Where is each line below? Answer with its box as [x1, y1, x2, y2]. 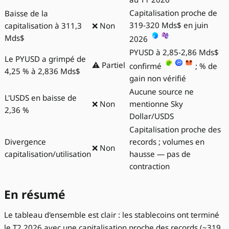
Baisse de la [5, 8, 48, 18]
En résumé [4, 187, 65, 203]
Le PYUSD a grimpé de [5, 53, 86, 64]
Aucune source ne [129, 86, 194, 97]
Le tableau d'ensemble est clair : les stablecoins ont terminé [4, 209, 219, 220]
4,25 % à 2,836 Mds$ [5, 65, 80, 76]
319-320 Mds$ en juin [129, 19, 208, 30]
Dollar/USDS [129, 110, 174, 121]
